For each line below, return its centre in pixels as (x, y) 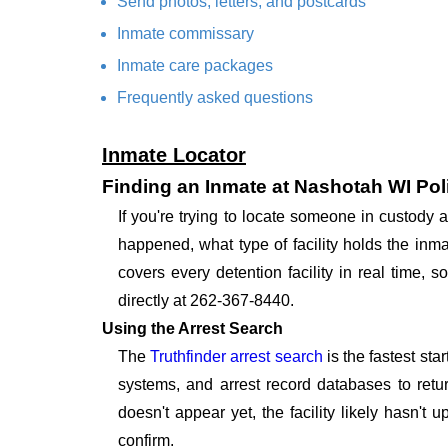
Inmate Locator (174, 155)
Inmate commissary (185, 34)
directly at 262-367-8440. (206, 301)
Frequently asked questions (215, 98)
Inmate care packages (195, 66)
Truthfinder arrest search (236, 357)
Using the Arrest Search (192, 329)
